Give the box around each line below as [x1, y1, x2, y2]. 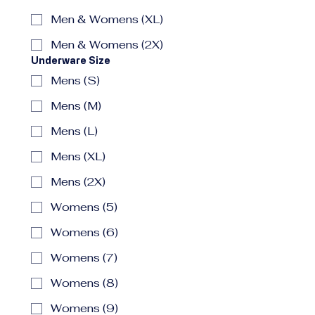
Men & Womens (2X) [141, 37, 163, 52]
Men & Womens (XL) [51, 12, 163, 27]
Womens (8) [51, 276, 118, 290]
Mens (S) [51, 73, 100, 88]
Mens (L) [51, 124, 98, 139]
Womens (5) [51, 200, 117, 214]
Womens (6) [51, 225, 118, 240]
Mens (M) [51, 98, 101, 113]
